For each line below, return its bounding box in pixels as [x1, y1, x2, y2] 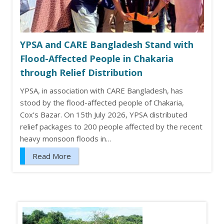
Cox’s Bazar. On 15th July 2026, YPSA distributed [20, 109, 187, 120]
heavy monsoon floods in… [20, 133, 111, 144]
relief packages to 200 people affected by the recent [20, 121, 202, 132]
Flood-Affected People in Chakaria [20, 52, 173, 65]
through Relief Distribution [20, 66, 142, 79]
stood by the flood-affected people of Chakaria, [20, 97, 184, 108]
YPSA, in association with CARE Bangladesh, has [20, 85, 183, 96]
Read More [32, 151, 71, 161]
